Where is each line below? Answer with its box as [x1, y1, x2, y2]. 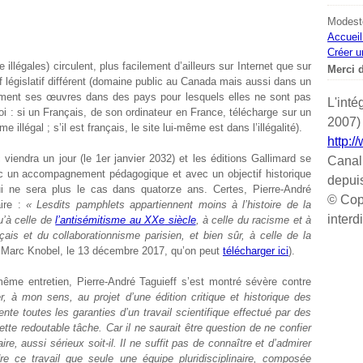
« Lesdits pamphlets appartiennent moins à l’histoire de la [26, 199, 311, 211]
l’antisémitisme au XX [55, 214, 160, 226]
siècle [164, 214, 196, 226]
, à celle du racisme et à [195, 214, 312, 226]
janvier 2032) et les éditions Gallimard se [109, 152, 312, 164]
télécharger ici [223, 245, 288, 257]
